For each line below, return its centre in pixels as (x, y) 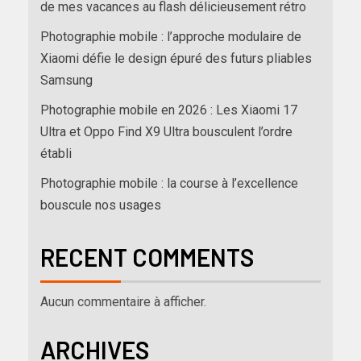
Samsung (66, 81)
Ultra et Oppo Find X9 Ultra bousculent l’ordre (166, 132)
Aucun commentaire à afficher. (123, 302)
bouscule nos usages (101, 205)
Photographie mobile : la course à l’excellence (169, 184)
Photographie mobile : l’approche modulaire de (171, 37)
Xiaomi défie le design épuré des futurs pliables (176, 59)
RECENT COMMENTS (147, 257)
